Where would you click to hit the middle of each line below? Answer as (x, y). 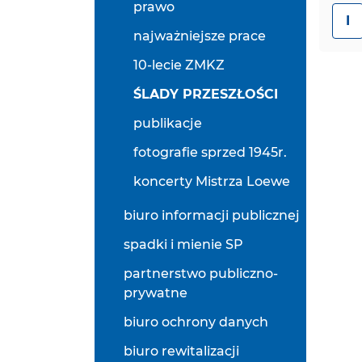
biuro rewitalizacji (181, 351)
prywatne (156, 293)
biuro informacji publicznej (212, 215)
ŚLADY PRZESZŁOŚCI (206, 94)
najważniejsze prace (200, 36)
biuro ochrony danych (196, 322)
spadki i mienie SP (183, 244)
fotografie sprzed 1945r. (210, 152)
